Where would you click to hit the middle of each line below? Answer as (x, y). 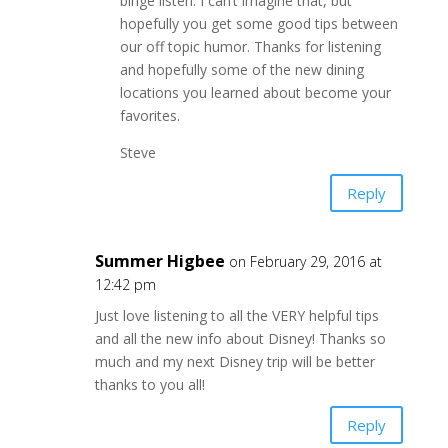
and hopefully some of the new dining (241, 70)
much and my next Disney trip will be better (234, 362)
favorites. (149, 116)
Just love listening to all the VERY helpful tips (236, 316)
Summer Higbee (159, 261)
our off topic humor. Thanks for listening (250, 47)
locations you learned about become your (255, 93)
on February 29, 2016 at (305, 262)
